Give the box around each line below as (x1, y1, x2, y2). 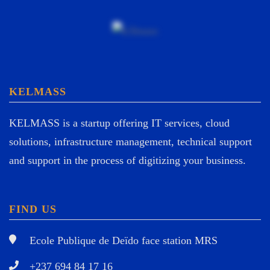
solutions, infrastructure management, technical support (9, 135, 252, 148)
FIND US (9, 202, 57, 215)
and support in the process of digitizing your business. (9, 154, 246, 166)
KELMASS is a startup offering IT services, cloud (9, 116, 230, 129)
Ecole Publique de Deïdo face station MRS (30, 234, 218, 246)
